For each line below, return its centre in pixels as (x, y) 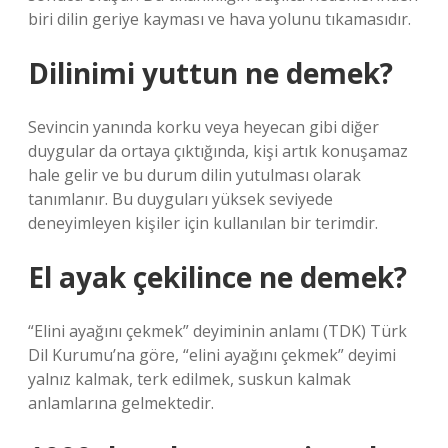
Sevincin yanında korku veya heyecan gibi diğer (203, 127)
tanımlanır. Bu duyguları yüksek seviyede (180, 199)
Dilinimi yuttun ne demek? (210, 73)
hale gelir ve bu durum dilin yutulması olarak (194, 175)
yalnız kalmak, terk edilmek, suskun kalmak (189, 379)
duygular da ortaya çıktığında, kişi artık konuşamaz (218, 151)
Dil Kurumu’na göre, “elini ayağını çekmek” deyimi (212, 355)
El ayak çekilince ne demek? (217, 277)
